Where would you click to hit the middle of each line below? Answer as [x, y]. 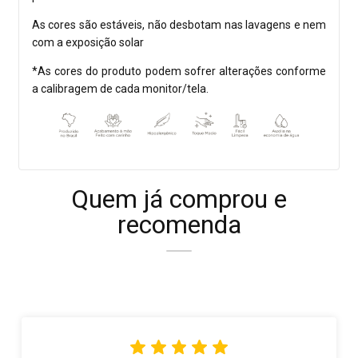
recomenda [179, 225]
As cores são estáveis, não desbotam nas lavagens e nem [179, 25]
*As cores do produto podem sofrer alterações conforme [179, 72]
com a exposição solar [88, 43]
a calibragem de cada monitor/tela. [120, 89]
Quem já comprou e [179, 199]
